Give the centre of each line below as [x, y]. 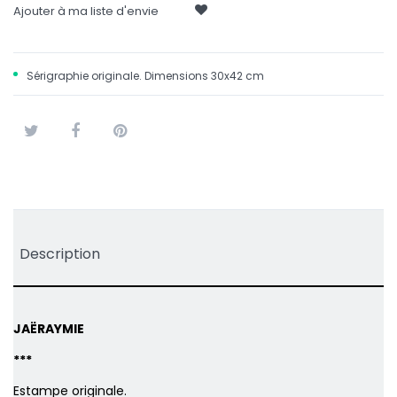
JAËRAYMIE [49, 329]
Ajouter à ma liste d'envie [98, 11]
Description [60, 254]
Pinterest [127, 164]
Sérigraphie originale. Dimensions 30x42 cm [145, 76]
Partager [83, 164]
